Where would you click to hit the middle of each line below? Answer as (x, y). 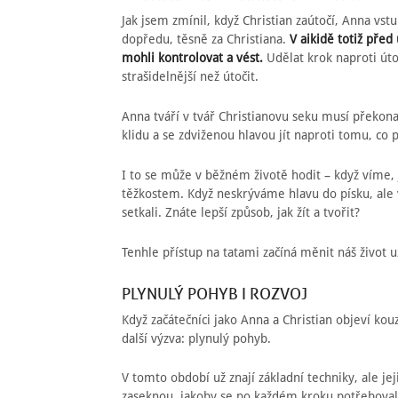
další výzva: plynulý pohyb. (196, 338)
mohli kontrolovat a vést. (192, 58)
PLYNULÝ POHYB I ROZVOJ (215, 293)
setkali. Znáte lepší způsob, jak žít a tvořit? (241, 213)
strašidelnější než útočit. (190, 77)
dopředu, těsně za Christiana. (206, 40)
